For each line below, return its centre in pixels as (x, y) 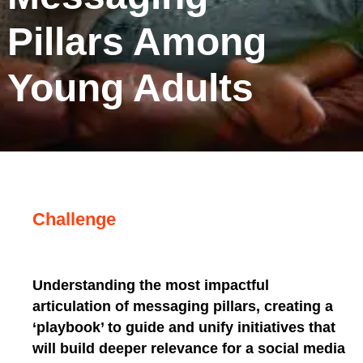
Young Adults (130, 88)
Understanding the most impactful (151, 285)
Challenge (74, 219)
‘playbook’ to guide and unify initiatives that (184, 327)
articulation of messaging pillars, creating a (183, 306)
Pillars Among (137, 42)
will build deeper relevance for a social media (189, 348)
